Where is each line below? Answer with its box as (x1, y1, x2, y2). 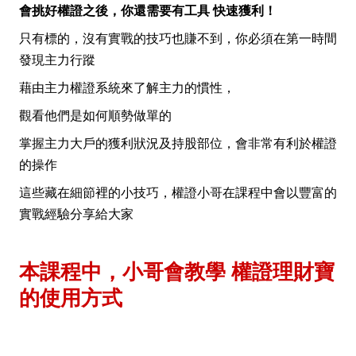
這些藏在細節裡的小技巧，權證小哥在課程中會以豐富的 (19, 184, 337, 201)
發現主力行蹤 (19, 52, 95, 68)
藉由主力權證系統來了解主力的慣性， (19, 79, 235, 96)
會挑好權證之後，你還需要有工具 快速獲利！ (19, 2, 277, 19)
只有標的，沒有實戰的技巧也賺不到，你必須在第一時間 (19, 30, 337, 47)
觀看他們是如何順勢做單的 (19, 107, 172, 124)
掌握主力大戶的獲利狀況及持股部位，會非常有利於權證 (19, 135, 337, 152)
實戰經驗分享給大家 (19, 206, 133, 222)
